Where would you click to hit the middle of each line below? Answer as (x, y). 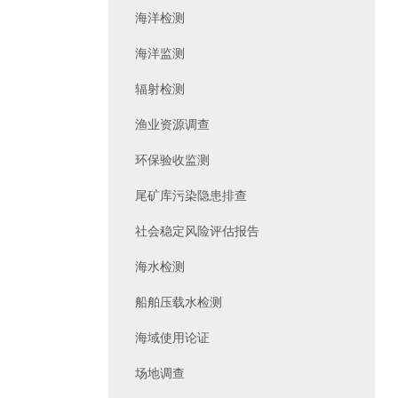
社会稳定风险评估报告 (197, 231)
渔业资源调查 (172, 124)
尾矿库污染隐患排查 (191, 195)
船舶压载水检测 (179, 302)
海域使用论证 (172, 338)
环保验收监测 (172, 160)
